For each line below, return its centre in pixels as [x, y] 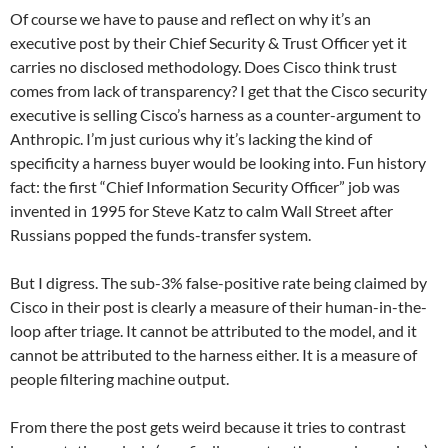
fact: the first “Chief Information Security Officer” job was [205, 187]
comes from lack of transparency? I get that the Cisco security [218, 91]
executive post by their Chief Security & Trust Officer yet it [208, 43]
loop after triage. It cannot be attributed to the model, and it [213, 331]
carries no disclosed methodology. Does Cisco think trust [203, 67]
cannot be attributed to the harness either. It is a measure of [213, 355]
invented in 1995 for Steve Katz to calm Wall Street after [201, 211]
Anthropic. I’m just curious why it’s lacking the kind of [191, 139]
